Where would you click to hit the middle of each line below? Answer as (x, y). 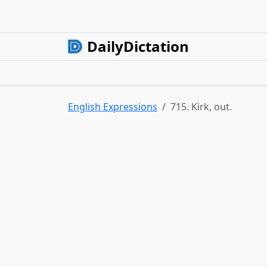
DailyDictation (138, 46)
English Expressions (113, 107)
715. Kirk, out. (201, 107)
